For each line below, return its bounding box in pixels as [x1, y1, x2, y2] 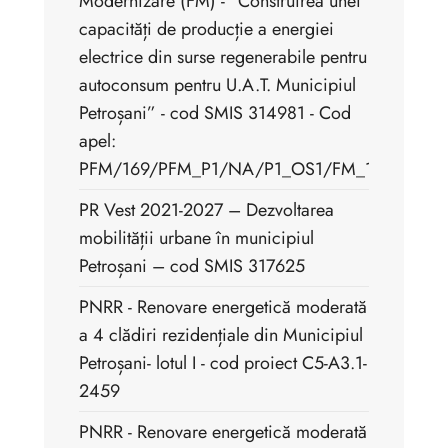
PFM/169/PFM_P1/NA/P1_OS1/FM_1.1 [79, 156, 386, 183]
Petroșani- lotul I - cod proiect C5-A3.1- [79, 350, 367, 377]
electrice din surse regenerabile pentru [79, 44, 367, 71]
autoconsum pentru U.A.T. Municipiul [79, 72, 356, 99]
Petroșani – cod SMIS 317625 [79, 253, 305, 280]
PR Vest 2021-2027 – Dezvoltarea [79, 197, 334, 224]
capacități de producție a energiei [79, 16, 334, 43]
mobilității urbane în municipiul [79, 225, 314, 252]
